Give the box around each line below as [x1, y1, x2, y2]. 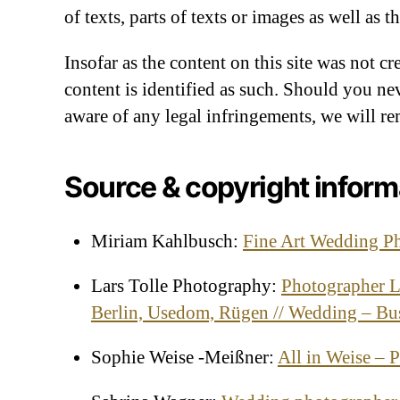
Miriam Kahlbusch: [91, 230, 243, 252]
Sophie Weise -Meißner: [91, 346, 278, 368]
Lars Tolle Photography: [91, 275, 281, 296]
